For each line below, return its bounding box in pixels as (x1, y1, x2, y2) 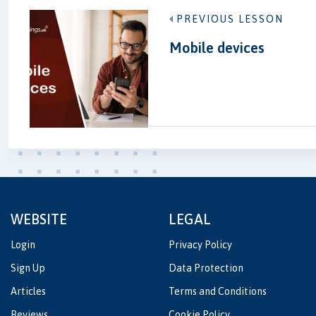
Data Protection (169, 262, 243, 274)
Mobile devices (169, 39, 265, 56)
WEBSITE (11, 211, 67, 228)
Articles (11, 286, 46, 298)
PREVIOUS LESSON (176, 13, 284, 25)
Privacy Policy (169, 239, 232, 251)
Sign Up (11, 262, 45, 274)
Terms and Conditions (169, 286, 267, 298)
